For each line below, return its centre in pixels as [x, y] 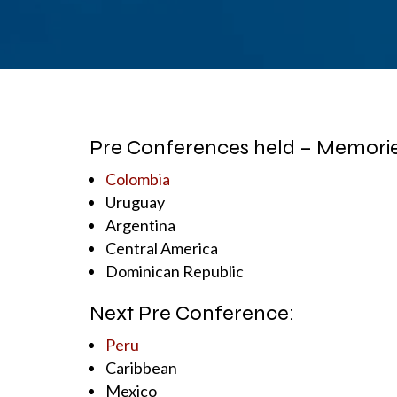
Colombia [139, 179]
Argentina [140, 226]
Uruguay [135, 202]
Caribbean [141, 368]
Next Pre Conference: [191, 314]
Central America [161, 249]
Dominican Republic [174, 272]
